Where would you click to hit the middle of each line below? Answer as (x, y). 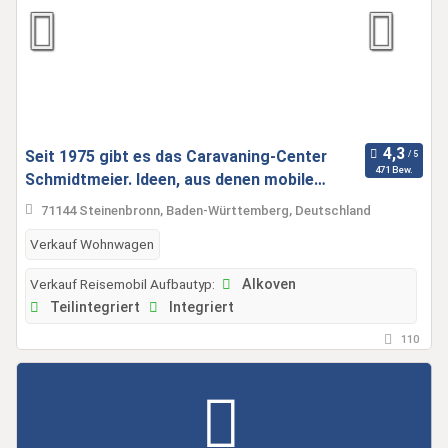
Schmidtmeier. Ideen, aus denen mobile (169, 179)
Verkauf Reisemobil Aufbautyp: (122, 284)
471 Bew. (393, 169)
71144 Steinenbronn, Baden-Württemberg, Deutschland (205, 211)
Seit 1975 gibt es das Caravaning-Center (176, 156)
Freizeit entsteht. (90, 202)
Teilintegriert (92, 308)
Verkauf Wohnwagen (92, 244)
